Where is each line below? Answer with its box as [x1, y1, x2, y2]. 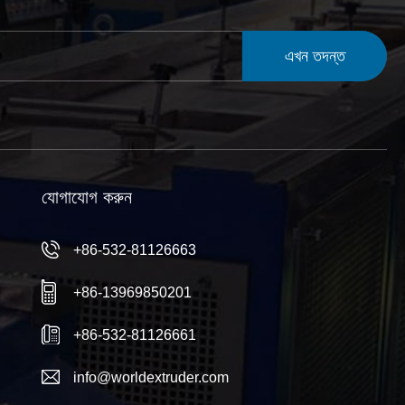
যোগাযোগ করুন [42, 186, 133, 207]
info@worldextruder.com [73, 369, 230, 385]
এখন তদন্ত [284, 46, 345, 65]
